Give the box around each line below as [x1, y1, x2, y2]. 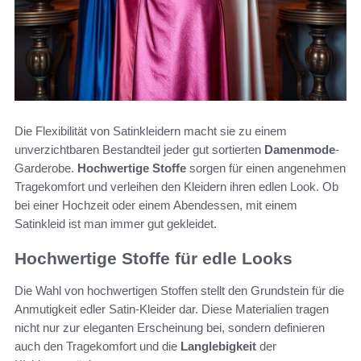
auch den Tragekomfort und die [15, 339, 180, 354]
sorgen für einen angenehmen [186, 160, 346, 175]
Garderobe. [15, 160, 77, 175]
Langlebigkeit [180, 339, 256, 354]
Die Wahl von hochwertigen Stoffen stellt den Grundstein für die [15, 284, 344, 298]
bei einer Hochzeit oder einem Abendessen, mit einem [15, 197, 297, 212]
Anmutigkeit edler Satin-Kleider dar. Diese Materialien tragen [15, 302, 329, 317]
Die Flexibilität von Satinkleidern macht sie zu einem [15, 123, 287, 138]
